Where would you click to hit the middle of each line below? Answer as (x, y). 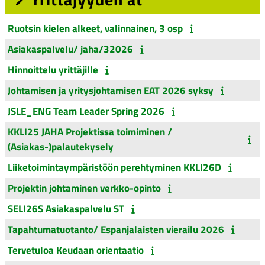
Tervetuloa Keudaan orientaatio (76, 251)
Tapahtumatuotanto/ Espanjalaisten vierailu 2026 (116, 230)
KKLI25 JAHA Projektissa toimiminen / (90, 132)
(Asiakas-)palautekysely (61, 147)
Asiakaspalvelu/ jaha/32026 (70, 49)
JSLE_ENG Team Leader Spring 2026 (86, 112)
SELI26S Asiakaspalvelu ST (66, 209)
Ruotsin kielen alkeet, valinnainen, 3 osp (95, 29)
